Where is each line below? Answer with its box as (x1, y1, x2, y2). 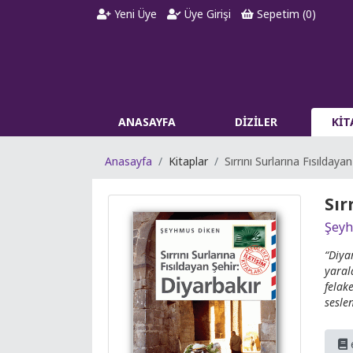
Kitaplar (169, 154, 208, 169)
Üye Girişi (181, 6, 232, 21)
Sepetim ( (253, 6, 306, 21)
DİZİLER (235, 114, 278, 129)
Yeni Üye (111, 6, 158, 21)
